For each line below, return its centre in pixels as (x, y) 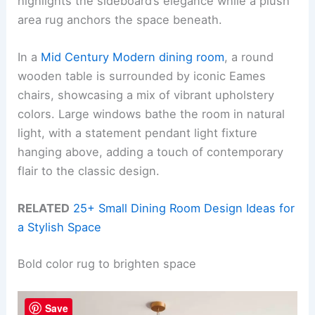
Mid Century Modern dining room (133, 57)
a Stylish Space (60, 227)
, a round (249, 57)
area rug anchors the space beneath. (120, 19)
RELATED (44, 208)
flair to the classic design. (89, 171)
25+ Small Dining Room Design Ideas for (184, 208)
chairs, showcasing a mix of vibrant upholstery (146, 95)
